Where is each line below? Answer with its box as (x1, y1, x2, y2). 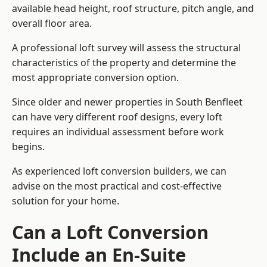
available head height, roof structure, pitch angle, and (12, 2, 254, 15)
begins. (12, 140, 45, 154)
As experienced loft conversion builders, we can (12, 164, 226, 178)
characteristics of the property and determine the (12, 56, 236, 70)
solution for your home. (12, 194, 119, 208)
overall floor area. (12, 17, 92, 30)
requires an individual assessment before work (12, 125, 224, 139)
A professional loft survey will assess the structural (12, 41, 241, 55)
